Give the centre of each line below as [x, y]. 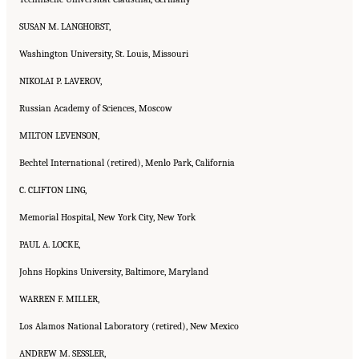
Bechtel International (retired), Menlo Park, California [127, 162]
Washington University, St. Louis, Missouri [104, 53]
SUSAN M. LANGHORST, [65, 26]
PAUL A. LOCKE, [50, 244]
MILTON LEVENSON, [59, 135]
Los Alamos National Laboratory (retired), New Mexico [129, 326]
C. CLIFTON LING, [53, 190]
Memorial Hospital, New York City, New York [107, 217]
